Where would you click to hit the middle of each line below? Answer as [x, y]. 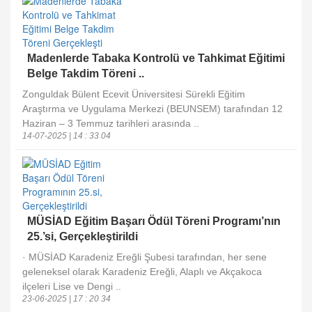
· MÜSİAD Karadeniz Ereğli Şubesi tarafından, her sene [145, 257]
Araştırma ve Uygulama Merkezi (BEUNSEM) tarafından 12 [153, 109]
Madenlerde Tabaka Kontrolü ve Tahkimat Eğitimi [156, 58]
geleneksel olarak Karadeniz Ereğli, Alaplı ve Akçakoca [142, 272]
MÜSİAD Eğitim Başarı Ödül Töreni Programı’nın [154, 221]
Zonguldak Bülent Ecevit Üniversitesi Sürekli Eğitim [134, 94]
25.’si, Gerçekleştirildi [83, 236]
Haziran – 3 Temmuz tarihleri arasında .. [111, 123]
